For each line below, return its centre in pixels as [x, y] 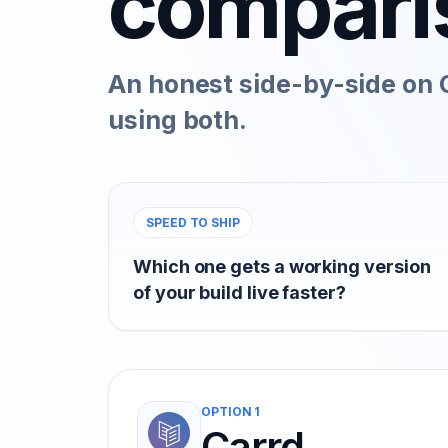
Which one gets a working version [282, 266]
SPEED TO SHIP [193, 222]
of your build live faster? [239, 292]
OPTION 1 [231, 411]
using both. [178, 120]
